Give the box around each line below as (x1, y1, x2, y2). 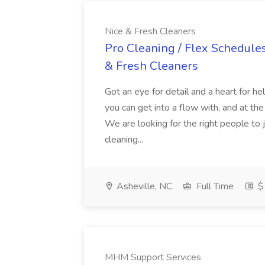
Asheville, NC (114, 180, 172, 193)
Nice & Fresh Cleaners (105, 25, 196, 38)
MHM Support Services (105, 251, 201, 264)
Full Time (194, 180, 234, 193)
